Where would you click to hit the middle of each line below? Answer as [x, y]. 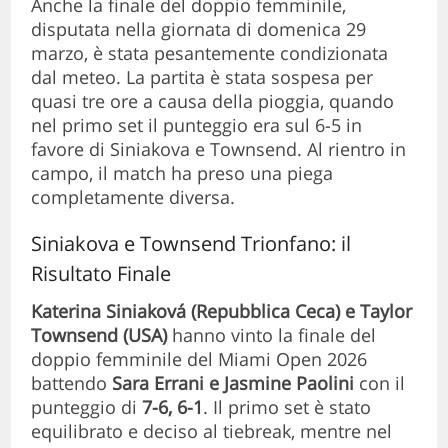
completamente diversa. [133, 196]
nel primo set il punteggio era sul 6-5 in [197, 124]
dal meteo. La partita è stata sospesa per [202, 76]
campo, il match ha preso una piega [182, 172]
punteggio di [87, 406]
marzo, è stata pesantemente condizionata [210, 52]
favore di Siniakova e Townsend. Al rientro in [219, 148]
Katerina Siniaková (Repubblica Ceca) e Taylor [222, 310]
